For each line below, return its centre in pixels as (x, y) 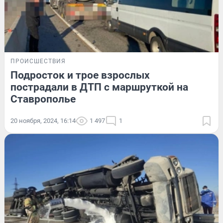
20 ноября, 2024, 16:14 (43, 121)
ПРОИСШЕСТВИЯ (38, 61)
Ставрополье (43, 99)
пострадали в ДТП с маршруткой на (99, 87)
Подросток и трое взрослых (80, 75)
